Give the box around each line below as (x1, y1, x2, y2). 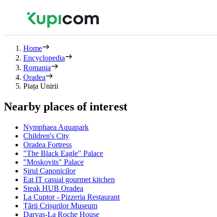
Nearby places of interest (4, 100, 127, 113)
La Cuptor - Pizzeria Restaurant (23, 192, 120, 201)
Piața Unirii (23, 82, 58, 90)
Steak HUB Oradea (23, 184, 83, 192)
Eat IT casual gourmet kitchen (23, 175, 115, 184)
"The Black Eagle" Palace (23, 149, 103, 157)
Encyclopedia (23, 54, 65, 62)
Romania (23, 63, 51, 72)
